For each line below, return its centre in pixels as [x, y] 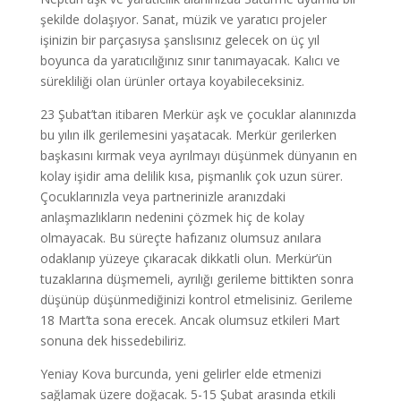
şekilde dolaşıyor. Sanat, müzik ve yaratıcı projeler [183, 19]
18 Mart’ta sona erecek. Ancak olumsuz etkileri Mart [190, 320]
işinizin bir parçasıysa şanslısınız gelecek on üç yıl [179, 40]
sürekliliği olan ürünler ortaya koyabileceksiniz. [172, 81]
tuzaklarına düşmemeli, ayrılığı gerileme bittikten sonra [196, 279]
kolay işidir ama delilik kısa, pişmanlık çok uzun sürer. [191, 176]
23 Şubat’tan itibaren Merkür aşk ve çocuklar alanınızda [198, 114]
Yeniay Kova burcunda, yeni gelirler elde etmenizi [180, 374]
